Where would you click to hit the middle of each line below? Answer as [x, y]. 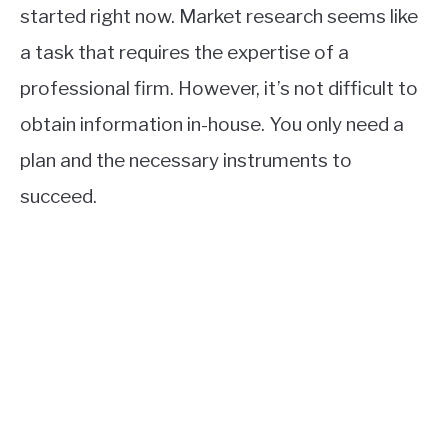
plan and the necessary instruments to [186, 161]
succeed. [58, 197]
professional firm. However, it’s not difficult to [219, 89]
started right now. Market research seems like [219, 17]
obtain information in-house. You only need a [212, 125]
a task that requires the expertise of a [184, 53]
